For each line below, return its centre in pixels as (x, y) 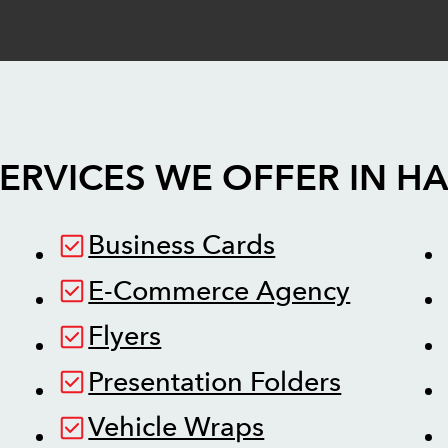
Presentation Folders (215, 382)
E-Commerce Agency (219, 291)
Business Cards (182, 246)
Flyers (125, 337)
